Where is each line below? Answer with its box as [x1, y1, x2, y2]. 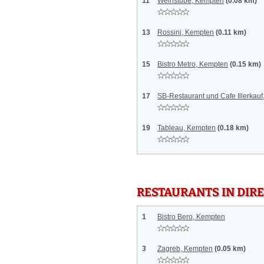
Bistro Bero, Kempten [157, 213, 225, 221]
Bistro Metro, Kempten [157, 60, 228, 68]
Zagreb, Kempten [157, 245, 213, 253]
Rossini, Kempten [157, 28, 214, 37]
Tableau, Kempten [157, 124, 216, 132]
